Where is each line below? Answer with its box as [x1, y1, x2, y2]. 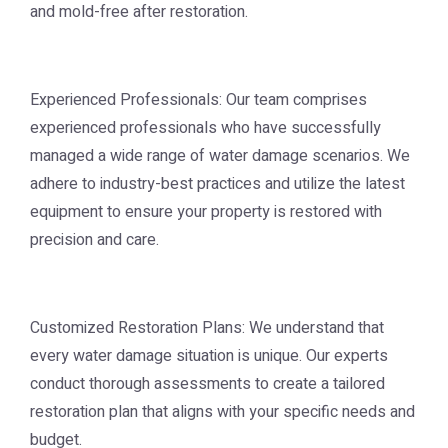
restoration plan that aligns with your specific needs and [30, 400, 415, 424]
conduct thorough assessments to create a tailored [30, 372, 385, 396]
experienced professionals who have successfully [30, 116, 381, 140]
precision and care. [30, 228, 159, 252]
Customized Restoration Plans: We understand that [30, 316, 384, 340]
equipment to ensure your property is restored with [30, 200, 382, 224]
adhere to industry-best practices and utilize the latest [30, 172, 405, 196]
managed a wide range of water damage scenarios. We [30, 144, 410, 168]
